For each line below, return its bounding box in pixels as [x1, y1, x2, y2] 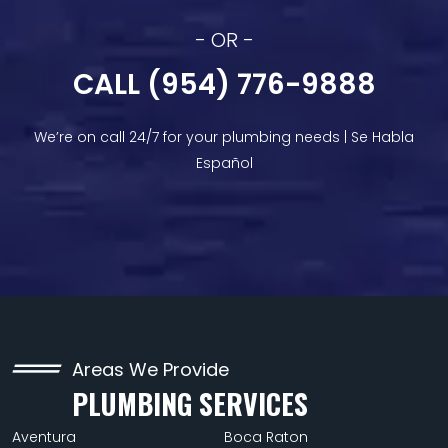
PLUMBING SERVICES [72, 382, 308, 424]
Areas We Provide [72, 356, 229, 382]
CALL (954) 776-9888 [72, 64, 376, 104]
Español [195, 152, 253, 173]
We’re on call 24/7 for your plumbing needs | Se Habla [34, 126, 414, 147]
